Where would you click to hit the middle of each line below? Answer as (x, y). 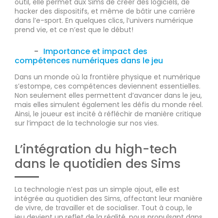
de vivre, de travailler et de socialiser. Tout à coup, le (103, 208)
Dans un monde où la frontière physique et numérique (108, 77)
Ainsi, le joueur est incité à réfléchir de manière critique (108, 114)
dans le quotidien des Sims (98, 164)
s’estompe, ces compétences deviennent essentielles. (108, 86)
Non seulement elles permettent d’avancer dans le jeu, (108, 96)
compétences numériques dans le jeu (89, 61)
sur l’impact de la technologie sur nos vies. (87, 123)
